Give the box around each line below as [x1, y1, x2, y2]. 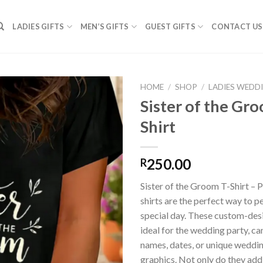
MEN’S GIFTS [80, 22, 129, 31]
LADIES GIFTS [12, 22, 65, 31]
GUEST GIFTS [145, 22, 195, 31]
